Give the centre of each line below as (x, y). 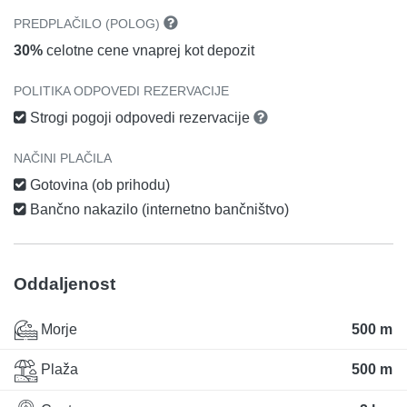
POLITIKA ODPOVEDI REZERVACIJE (121, 91)
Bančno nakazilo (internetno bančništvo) (158, 210)
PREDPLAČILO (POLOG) (89, 24)
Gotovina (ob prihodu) (98, 185)
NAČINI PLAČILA (63, 159)
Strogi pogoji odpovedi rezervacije (140, 118)
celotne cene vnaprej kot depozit (149, 51)
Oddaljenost (65, 284)
